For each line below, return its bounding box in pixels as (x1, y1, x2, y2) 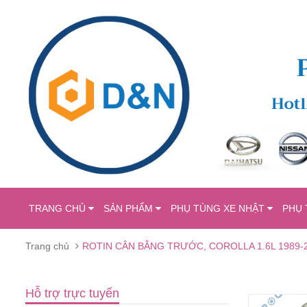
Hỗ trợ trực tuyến (25, 286, 119, 300)
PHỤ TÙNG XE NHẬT (171, 202, 267, 214)
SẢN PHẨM (103, 202, 156, 214)
